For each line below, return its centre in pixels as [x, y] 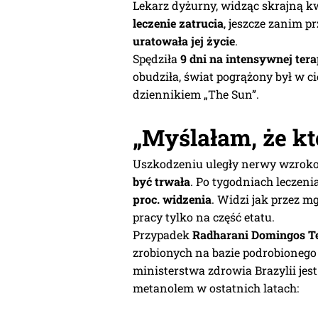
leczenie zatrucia [178, 23]
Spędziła [157, 58]
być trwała [161, 181]
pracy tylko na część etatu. [204, 216]
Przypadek [163, 234]
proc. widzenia [172, 199]
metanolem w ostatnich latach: [216, 287]
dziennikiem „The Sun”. [196, 94]
